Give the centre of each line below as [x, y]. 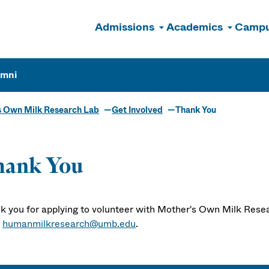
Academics [195, 27]
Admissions [125, 27]
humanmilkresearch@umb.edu [69, 224]
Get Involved [137, 110]
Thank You [196, 110]
